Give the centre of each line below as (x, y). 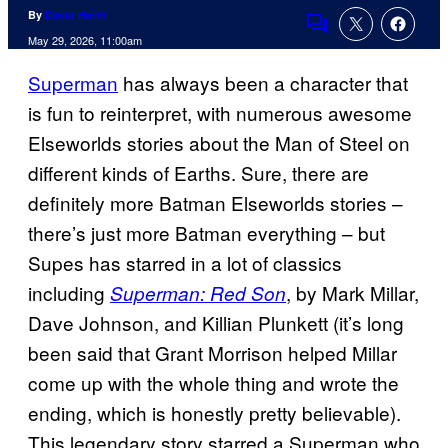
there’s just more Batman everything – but (206, 233)
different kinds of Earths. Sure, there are (198, 173)
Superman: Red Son (198, 293)
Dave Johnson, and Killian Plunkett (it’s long (216, 323)
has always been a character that (263, 83)
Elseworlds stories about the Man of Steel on (219, 143)
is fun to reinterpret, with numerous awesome (220, 113)
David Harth (76, 15)
